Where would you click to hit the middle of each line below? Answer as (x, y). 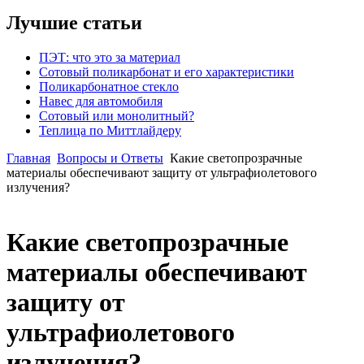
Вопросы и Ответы (110, 158)
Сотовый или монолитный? (117, 115)
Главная (28, 158)
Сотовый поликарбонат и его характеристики (167, 71)
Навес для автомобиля (101, 101)
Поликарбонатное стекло (109, 86)
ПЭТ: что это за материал (110, 57)
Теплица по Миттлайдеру (110, 130)
